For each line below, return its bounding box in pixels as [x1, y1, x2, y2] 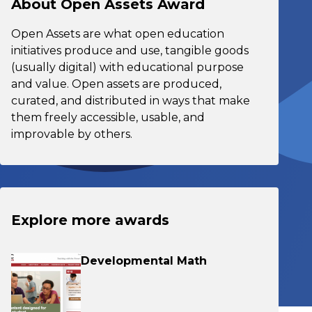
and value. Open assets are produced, [11, 77, 221, 91]
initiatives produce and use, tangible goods [11, 44, 249, 57]
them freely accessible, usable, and [11, 111, 205, 124]
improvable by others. [11, 127, 132, 141]
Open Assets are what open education [11, 27, 224, 40]
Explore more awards [11, 212, 169, 228]
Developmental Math [81, 254, 207, 267]
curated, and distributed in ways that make [11, 94, 250, 107]
